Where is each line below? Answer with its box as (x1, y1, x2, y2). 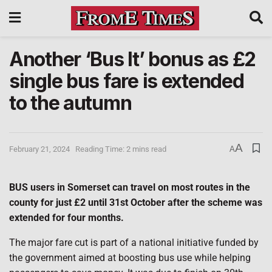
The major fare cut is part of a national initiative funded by (9, 237, 259, 248)
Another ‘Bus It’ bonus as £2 (9, 47, 256, 71)
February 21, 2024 (9, 144, 70, 154)
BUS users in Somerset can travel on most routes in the (9, 182, 250, 193)
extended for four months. (9, 212, 124, 223)
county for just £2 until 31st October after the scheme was (9, 197, 262, 208)
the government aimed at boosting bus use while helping (9, 252, 251, 263)
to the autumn (9, 91, 132, 115)
